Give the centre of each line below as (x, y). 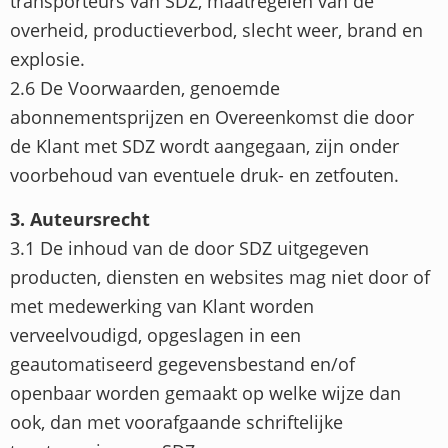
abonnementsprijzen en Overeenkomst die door (212, 117)
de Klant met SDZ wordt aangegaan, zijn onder (204, 146)
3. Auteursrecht (80, 218)
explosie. (47, 59)
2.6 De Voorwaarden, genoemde (145, 88)
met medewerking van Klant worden (162, 305)
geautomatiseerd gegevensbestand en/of (182, 363)
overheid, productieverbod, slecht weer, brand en (216, 30)
